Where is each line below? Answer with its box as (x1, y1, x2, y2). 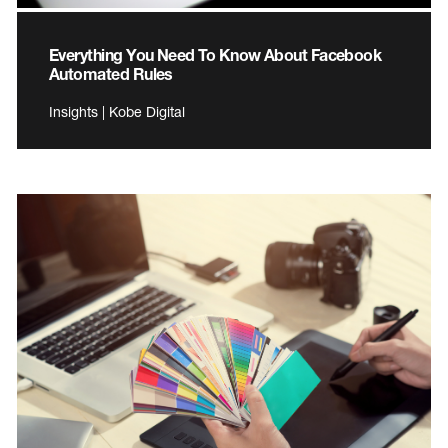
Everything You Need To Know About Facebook (49, 44, 382, 64)
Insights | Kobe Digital (49, 102, 185, 120)
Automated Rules (49, 63, 173, 83)
